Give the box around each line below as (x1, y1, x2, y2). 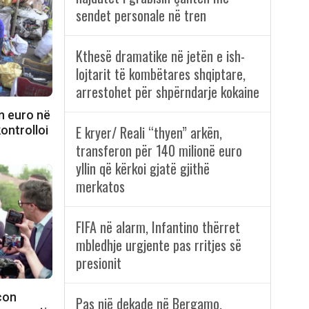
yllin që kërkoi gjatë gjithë (75, 158, 210, 179)
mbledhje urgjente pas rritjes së (75, 235, 241, 256)
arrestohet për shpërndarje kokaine (75, 81, 259, 103)
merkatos (75, 176, 125, 197)
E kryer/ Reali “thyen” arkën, (75, 122, 222, 143)
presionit (75, 252, 121, 274)
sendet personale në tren (75, 5, 206, 26)
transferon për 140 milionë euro (75, 140, 242, 161)
